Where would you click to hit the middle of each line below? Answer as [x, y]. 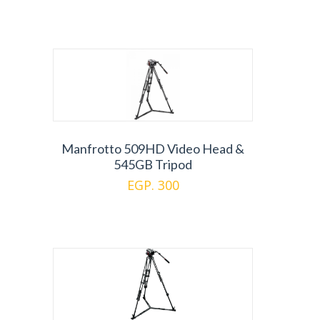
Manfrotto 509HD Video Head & [153, 149]
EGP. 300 [153, 185]
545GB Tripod [153, 165]
